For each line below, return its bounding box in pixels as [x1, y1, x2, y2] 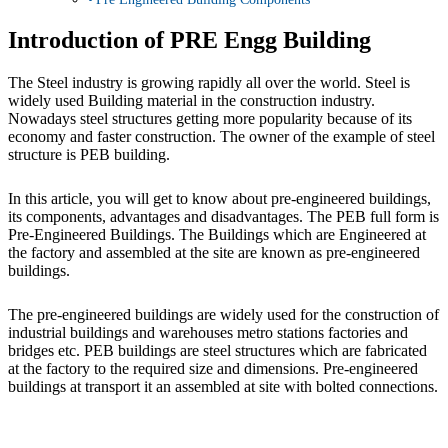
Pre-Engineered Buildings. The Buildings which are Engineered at [8, 226, 426, 244]
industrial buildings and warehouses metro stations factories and [8, 324, 408, 342]
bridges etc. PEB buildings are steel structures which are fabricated [8, 342, 427, 360]
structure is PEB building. [8, 146, 170, 164]
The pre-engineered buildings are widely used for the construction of [8, 306, 439, 324]
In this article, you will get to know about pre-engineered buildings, [8, 190, 431, 208]
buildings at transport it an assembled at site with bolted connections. [8, 378, 438, 396]
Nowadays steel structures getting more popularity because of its [8, 110, 412, 128]
